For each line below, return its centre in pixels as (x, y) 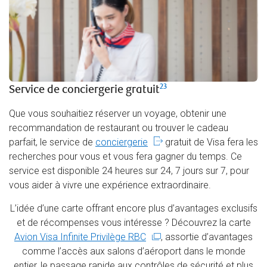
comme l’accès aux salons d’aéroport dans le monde (133, 252)
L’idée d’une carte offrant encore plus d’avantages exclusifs (133, 209)
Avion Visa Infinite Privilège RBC (80, 237)
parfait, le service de (52, 142)
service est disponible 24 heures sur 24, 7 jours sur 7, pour (129, 171)
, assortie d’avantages (207, 237)
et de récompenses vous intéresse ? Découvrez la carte (133, 223)
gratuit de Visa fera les (210, 142)
